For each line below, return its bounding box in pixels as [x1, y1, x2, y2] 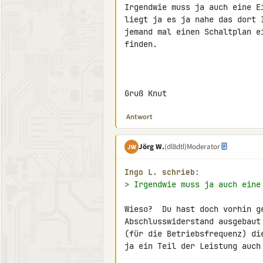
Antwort [126, 112, 153, 122]
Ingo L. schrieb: [124, 167, 200, 177]
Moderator [187, 141, 220, 152]
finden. [124, 39, 157, 49]
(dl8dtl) [164, 141, 187, 152]
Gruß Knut [124, 88, 167, 99]
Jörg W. [139, 141, 164, 152]
